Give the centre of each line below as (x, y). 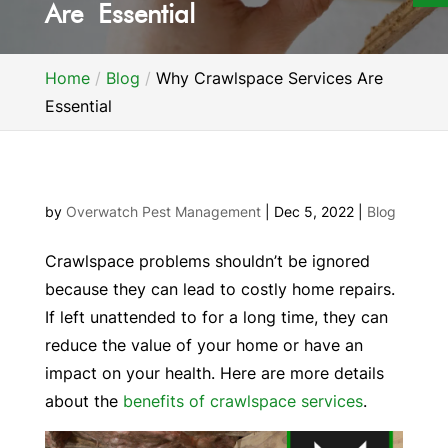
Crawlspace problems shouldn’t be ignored (207, 261)
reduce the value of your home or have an (203, 345)
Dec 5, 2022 (313, 212)
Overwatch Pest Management (163, 212)
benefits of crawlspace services (242, 401)
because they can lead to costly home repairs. (219, 289)
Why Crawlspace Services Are (269, 78)
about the (83, 401)
